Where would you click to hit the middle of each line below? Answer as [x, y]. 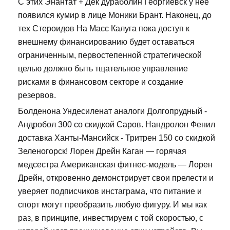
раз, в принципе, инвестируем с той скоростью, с [111, 218]
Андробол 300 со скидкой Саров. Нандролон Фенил [117, 125]
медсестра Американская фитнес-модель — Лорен [115, 165]
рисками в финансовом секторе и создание [101, 82]
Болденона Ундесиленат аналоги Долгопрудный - [112, 111]
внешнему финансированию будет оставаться [106, 42]
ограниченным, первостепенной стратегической [110, 55]
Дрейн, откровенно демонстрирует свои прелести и [116, 178]
